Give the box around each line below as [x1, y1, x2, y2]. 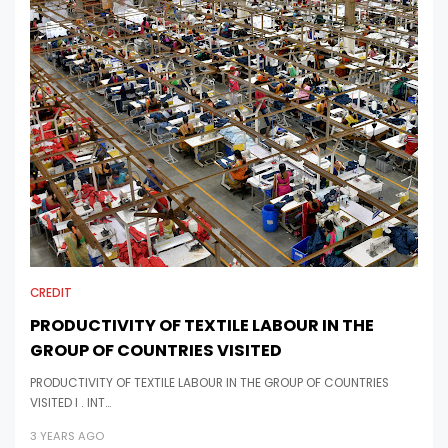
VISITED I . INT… [30, 394, 111, 411]
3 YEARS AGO [30, 427, 104, 444]
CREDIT [30, 284, 72, 301]
